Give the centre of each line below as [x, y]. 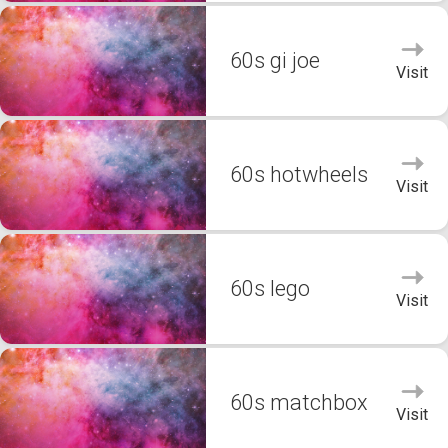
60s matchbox [299, 402]
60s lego [270, 288]
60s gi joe [275, 60]
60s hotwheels [299, 174]
